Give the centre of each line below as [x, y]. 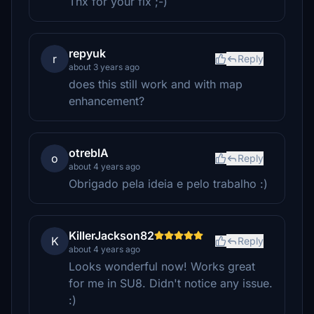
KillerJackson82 [111, 235]
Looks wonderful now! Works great [162, 266]
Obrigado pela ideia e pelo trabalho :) [168, 184]
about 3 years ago [104, 67]
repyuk [87, 53]
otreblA [89, 153]
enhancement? [107, 101]
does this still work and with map [156, 84]
